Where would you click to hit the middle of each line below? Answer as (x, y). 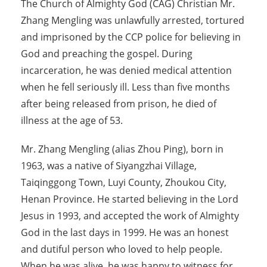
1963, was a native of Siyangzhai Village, (109, 166)
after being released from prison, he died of (119, 104)
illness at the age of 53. (72, 121)
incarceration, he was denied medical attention (126, 71)
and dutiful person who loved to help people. (122, 249)
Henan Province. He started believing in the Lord (130, 199)
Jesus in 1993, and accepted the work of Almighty (130, 216)
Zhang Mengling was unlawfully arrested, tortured (133, 21)
